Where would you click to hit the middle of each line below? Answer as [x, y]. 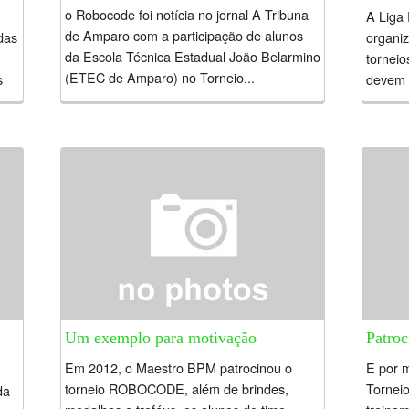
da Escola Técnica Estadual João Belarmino [193, 57]
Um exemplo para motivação [161, 338]
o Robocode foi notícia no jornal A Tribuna [187, 15]
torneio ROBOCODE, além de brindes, [177, 389]
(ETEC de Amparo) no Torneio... [160, 78]
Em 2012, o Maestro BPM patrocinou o [178, 368]
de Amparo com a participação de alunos [184, 36]
